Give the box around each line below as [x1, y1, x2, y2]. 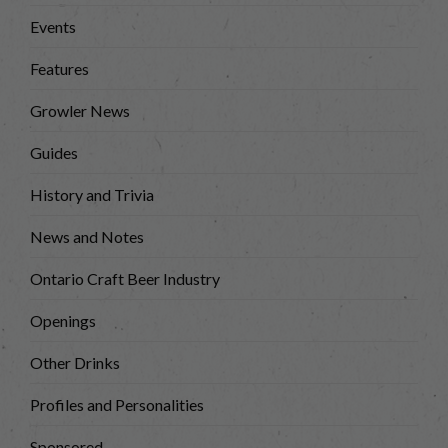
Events [30, 17, 76, 37]
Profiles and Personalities [30, 395, 204, 415]
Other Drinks [30, 353, 120, 373]
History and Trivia [30, 185, 154, 205]
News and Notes [30, 227, 144, 247]
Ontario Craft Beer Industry [30, 269, 220, 289]
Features [30, 59, 89, 79]
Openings [30, 311, 96, 331]
